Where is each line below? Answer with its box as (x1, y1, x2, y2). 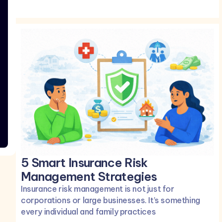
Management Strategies (21, 168, 157, 184)
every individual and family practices (21, 206, 156, 217)
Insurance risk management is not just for (21, 183, 174, 194)
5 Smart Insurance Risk (21, 155, 148, 170)
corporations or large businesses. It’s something (21, 195, 200, 205)
